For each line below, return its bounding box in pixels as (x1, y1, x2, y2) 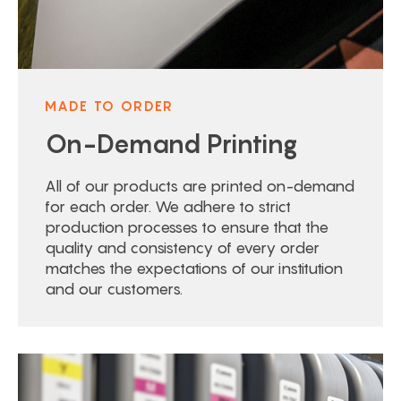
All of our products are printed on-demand (45, 177, 354, 195)
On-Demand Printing (45, 129, 298, 158)
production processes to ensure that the (45, 218, 328, 236)
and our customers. (45, 280, 183, 298)
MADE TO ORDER (45, 98, 174, 114)
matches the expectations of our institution (45, 260, 343, 277)
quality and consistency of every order (45, 239, 320, 257)
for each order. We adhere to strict (45, 198, 291, 216)
